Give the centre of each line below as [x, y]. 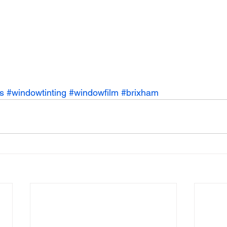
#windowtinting [36, 92]
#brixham [140, 92]
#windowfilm [94, 92]
